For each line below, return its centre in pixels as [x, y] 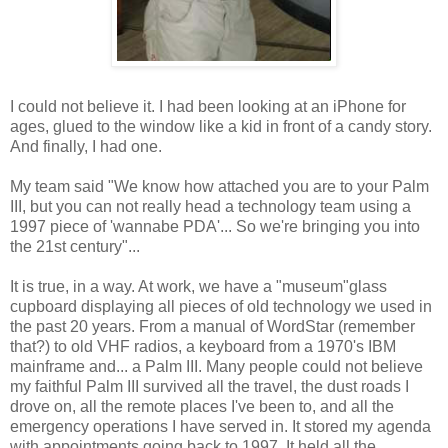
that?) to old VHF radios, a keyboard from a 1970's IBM [203, 346]
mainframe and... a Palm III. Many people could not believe [216, 366]
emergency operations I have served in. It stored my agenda [220, 426]
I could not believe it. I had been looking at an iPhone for [208, 106]
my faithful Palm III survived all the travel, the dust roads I [209, 386]
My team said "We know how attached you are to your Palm [219, 186]
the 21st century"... [75, 246]
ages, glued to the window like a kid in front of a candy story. [221, 126]
